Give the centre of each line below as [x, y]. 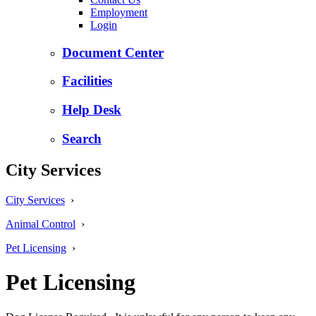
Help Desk [92, 110]
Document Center [113, 52]
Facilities [87, 81]
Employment [119, 12]
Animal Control [41, 224]
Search [82, 138]
